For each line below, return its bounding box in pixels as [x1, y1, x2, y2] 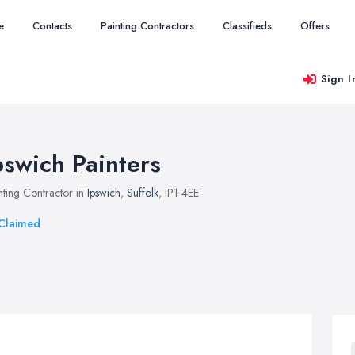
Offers [300, 18, 330, 33]
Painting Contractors [101, 18, 194, 33]
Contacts [32, 18, 72, 33]
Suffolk [127, 185, 158, 200]
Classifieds [223, 18, 272, 33]
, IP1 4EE [158, 185, 199, 200]
